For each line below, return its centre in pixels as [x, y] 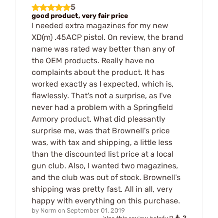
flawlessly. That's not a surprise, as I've [101, 96]
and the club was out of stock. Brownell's [106, 178]
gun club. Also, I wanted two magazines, [105, 166]
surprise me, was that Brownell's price [101, 131]
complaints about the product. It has [98, 73]
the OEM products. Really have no [93, 61]
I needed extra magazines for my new [100, 26]
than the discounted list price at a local [103, 154]
